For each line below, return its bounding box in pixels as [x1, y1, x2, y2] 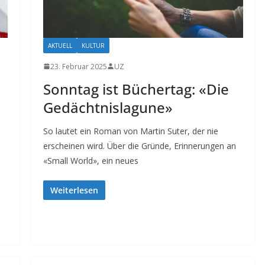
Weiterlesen [50, 184, 98, 196]
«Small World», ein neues [43, 154, 138, 166]
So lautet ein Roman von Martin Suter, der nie [43, 125, 218, 137]
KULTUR [81, 41, 105, 50]
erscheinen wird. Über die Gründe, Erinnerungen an [43, 140, 236, 151]
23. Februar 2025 [50, 61, 107, 72]
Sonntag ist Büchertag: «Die [43, 79, 229, 99]
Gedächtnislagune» [43, 97, 173, 117]
